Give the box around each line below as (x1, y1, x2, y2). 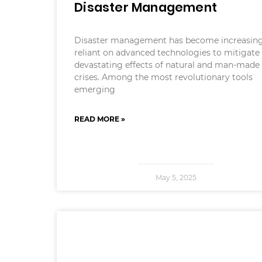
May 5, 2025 (155, 173, 196, 182)
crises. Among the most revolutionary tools (74, 72, 253, 83)
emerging (74, 84, 116, 95)
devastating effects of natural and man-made (74, 60, 260, 71)
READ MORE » (74, 115, 126, 124)
